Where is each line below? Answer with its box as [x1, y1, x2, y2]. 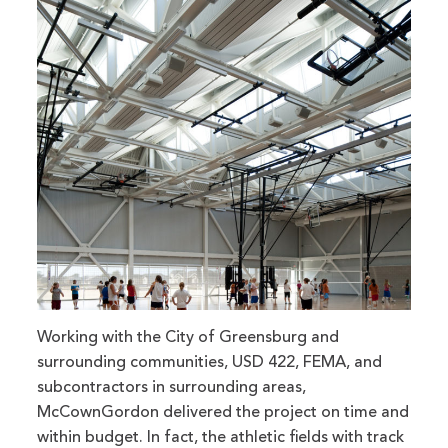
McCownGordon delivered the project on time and [37, 404, 410, 421]
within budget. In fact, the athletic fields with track [37, 429, 405, 446]
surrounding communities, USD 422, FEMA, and [37, 354, 383, 371]
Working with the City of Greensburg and [37, 329, 340, 346]
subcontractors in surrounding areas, [37, 379, 307, 396]
